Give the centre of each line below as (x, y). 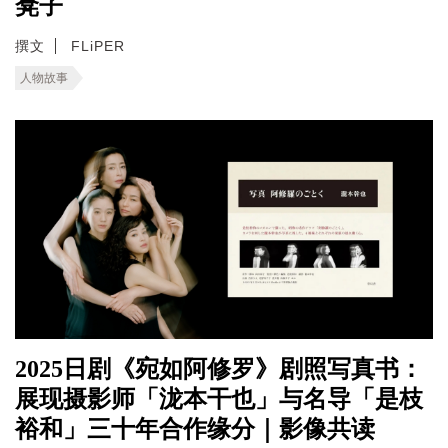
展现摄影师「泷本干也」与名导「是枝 (219, 398)
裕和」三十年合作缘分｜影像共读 (195, 428)
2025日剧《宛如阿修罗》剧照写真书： (219, 368)
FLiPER (98, 45)
